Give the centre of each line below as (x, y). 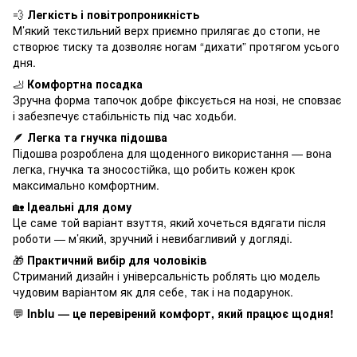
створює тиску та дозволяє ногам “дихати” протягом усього (176, 46)
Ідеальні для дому (79, 206)
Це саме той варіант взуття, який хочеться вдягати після (169, 222)
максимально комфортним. (86, 184)
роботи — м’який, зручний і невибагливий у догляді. (153, 238)
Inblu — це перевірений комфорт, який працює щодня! (180, 313)
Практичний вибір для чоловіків (117, 259)
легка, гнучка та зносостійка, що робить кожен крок (154, 169)
